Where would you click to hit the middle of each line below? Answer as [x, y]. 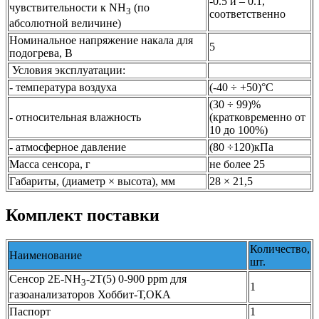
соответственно [247, 14]
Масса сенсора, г [50, 164]
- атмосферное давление [68, 147]
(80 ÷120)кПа [241, 147]
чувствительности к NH [68, 8]
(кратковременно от [257, 117]
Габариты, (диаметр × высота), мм [92, 182]
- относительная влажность [75, 117]
